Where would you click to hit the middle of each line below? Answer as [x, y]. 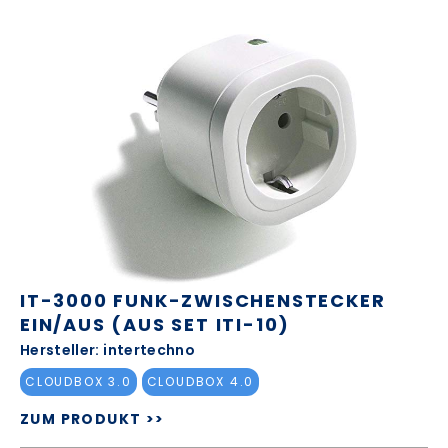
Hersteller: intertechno [108, 349]
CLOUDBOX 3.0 [78, 382]
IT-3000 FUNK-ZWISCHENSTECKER [203, 300]
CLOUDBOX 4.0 [200, 382]
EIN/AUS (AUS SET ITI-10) [155, 324]
